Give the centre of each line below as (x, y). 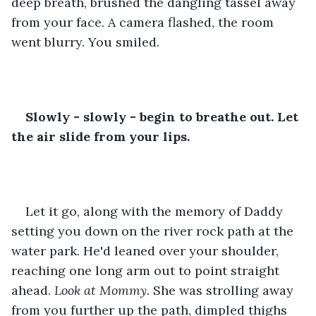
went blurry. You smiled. (85, 42)
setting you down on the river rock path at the (154, 231)
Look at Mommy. (104, 290)
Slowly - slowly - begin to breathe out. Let (164, 116)
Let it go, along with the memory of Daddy (156, 211)
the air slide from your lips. (101, 136)
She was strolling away (225, 290)
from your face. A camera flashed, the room (144, 22)
